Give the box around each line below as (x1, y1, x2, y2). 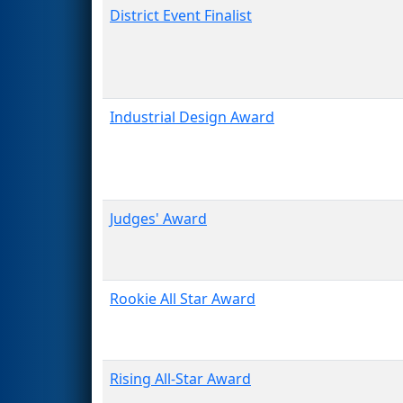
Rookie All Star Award (110, 288, 255, 309)
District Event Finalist (110, 4, 252, 25)
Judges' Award (110, 208, 207, 228)
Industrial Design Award (110, 106, 274, 127)
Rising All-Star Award (110, 368, 251, 389)
